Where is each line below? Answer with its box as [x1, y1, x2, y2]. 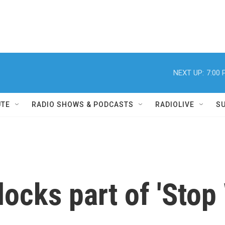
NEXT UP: [173, 68, 204, 77]
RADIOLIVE [155, 100, 194, 108]
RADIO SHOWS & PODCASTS [32, 100, 134, 108]
